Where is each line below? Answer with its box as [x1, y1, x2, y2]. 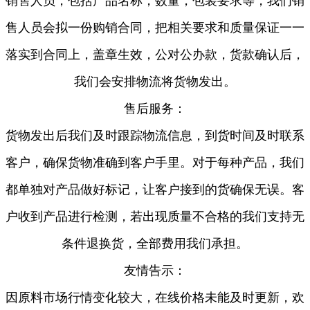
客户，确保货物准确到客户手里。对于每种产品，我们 [6, 156, 304, 170]
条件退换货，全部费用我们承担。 [62, 237, 248, 250]
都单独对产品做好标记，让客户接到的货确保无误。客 [6, 183, 304, 197]
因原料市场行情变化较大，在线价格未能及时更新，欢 [6, 291, 304, 304]
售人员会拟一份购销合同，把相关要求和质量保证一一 [6, 21, 304, 35]
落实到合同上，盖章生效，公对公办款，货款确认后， [6, 48, 304, 62]
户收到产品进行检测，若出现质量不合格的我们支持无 [6, 210, 304, 224]
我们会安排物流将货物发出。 [74, 75, 236, 89]
